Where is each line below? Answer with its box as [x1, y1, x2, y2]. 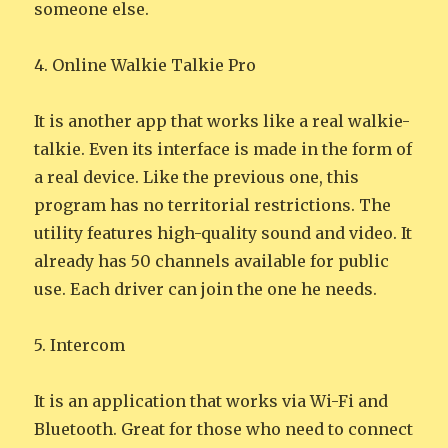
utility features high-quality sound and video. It [34, 223, 413, 244]
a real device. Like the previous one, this [34, 167, 360, 188]
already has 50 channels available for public [34, 251, 390, 272]
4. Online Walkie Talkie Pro [34, 55, 257, 76]
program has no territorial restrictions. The [34, 195, 392, 216]
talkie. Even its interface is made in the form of [34, 139, 413, 160]
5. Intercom [34, 335, 126, 356]
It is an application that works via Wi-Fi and [34, 391, 389, 412]
